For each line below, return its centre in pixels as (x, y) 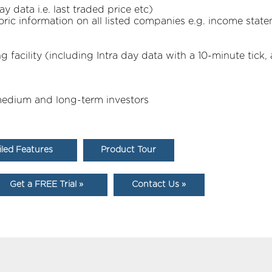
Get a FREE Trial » (46, 185)
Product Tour (128, 150)
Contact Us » (159, 185)
